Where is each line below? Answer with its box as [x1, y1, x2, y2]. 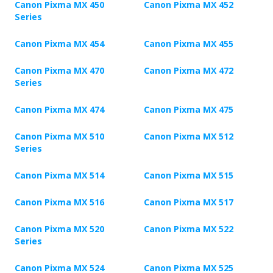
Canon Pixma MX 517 [144, 196, 233, 208]
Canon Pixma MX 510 [15, 130, 104, 143]
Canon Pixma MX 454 [15, 38, 104, 50]
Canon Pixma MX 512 [144, 130, 233, 143]
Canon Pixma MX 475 [144, 104, 233, 116]
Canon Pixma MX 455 [144, 38, 233, 50]
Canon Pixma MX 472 [144, 65, 233, 77]
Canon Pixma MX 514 [15, 169, 104, 182]
